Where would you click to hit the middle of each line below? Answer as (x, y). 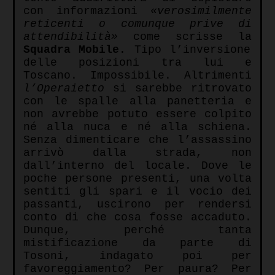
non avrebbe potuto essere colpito (137, 114)
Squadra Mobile (72, 50)
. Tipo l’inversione (185, 50)
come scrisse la (185, 37)
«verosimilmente (201, 11)
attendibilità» (71, 37)
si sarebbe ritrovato (178, 89)
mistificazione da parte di (137, 243)
